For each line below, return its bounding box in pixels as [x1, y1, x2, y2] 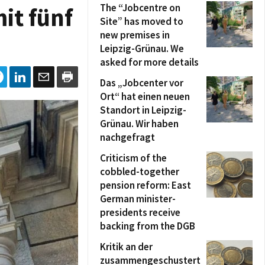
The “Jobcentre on [100, 1, 180, 14]
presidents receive [100, 206, 180, 219]
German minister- [100, 192, 176, 205]
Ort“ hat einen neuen [100, 90, 190, 103]
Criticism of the [100, 151, 167, 164]
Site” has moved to [100, 15, 183, 28]
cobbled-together [100, 165, 179, 178]
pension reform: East [100, 179, 191, 192]
